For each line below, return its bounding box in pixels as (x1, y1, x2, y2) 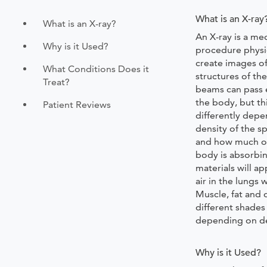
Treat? (43, 76, 70, 88)
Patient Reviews (43, 99, 111, 111)
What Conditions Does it (43, 63, 149, 75)
